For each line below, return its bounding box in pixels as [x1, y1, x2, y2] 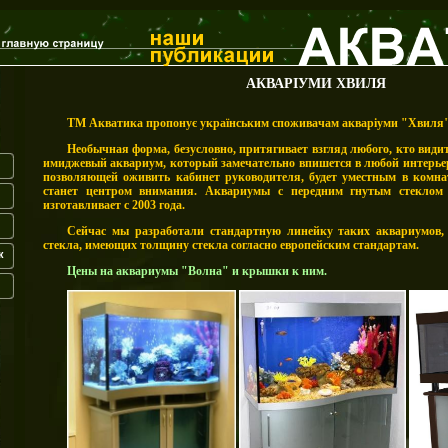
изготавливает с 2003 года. [43, 198, 185, 212]
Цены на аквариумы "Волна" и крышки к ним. [67, 264, 327, 278]
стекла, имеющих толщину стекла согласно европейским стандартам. [43, 238, 419, 252]
